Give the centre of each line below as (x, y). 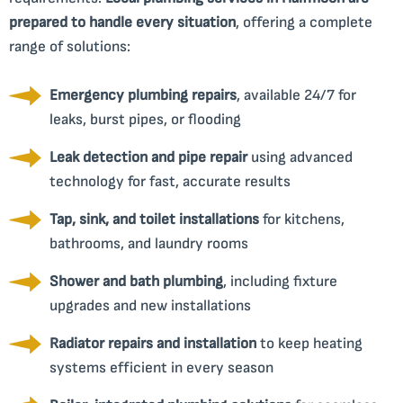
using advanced (300, 157)
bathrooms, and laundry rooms (149, 243)
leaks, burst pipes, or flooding (145, 119)
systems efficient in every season (161, 367)
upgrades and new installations (150, 305)
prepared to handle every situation (122, 22)
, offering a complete (304, 22)
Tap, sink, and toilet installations (154, 219)
